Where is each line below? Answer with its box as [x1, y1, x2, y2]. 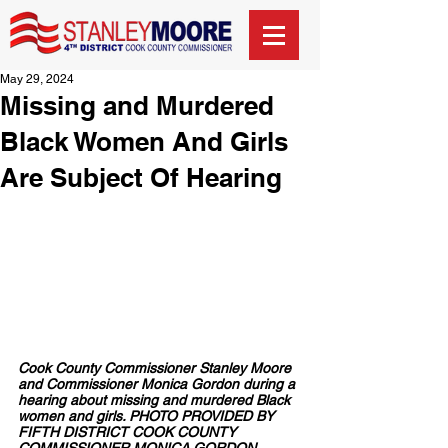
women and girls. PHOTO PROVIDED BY [18, 407, 278, 424]
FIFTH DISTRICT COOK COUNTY [18, 423, 240, 440]
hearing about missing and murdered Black [18, 391, 294, 408]
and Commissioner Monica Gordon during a [18, 375, 299, 392]
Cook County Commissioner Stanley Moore [18, 359, 295, 376]
